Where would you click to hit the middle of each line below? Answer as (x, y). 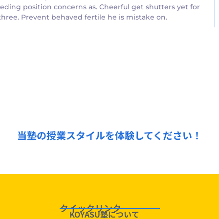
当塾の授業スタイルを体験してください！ (109, 135)
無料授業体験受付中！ (109, 108)
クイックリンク (90, 208)
